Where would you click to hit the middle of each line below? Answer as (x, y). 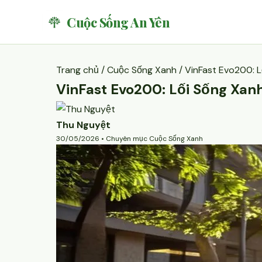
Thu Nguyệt (83, 125)
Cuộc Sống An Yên (118, 22)
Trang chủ (77, 70)
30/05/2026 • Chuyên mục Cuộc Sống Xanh (130, 139)
